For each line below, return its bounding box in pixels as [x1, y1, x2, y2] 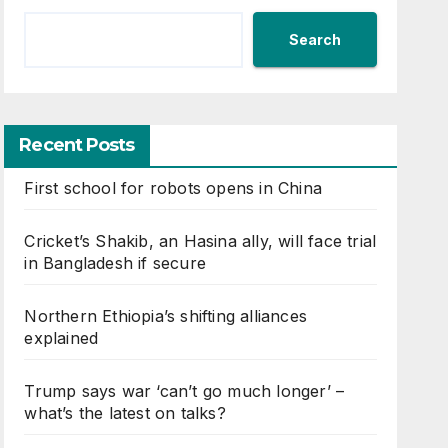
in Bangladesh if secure [24, 253, 206, 273]
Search [288, 30, 341, 48]
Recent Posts [19, 134, 135, 156]
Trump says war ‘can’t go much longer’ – [24, 381, 345, 401]
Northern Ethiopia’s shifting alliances [24, 306, 307, 326]
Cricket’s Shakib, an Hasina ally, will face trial [24, 231, 377, 251]
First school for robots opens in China [24, 178, 322, 198]
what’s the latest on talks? [24, 403, 226, 423]
